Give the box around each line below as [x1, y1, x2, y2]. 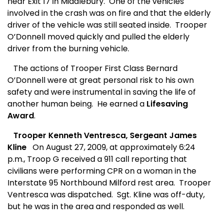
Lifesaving [147, 98, 188, 110]
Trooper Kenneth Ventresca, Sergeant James [7, 130, 197, 142]
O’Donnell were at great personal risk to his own [7, 74, 194, 86]
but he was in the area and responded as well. [7, 201, 184, 213]
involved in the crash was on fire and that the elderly [7, 7, 211, 19]
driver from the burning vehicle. [7, 43, 129, 55]
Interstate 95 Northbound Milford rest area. [7, 177, 175, 189]
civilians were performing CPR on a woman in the [7, 165, 196, 177]
